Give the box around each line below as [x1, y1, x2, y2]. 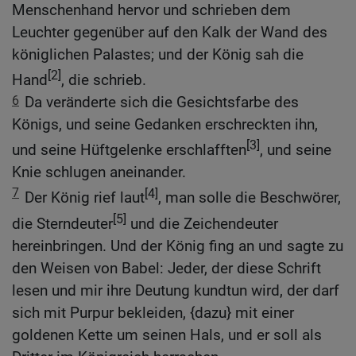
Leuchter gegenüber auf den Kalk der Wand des [12, 22, 327, 41]
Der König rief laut [25, 188, 145, 207]
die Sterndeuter [12, 215, 113, 234]
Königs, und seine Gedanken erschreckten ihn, [12, 114, 318, 133]
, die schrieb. [61, 70, 146, 89]
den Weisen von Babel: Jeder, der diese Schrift [12, 259, 321, 278]
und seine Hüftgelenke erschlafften [12, 141, 246, 160]
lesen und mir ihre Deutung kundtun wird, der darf [12, 281, 339, 300]
